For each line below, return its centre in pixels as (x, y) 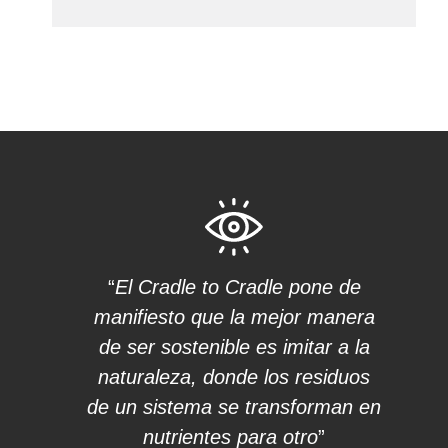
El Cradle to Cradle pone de (237, 286)
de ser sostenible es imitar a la (234, 346)
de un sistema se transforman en (234, 406)
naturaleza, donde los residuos (234, 376)
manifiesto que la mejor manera (234, 316)
